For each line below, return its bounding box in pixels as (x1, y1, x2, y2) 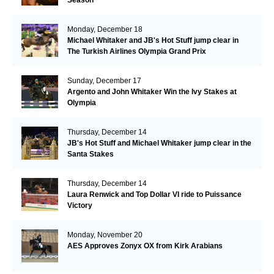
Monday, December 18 (67, 24, 143, 34)
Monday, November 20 (67, 230, 143, 239)
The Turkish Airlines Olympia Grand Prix (67, 46, 206, 56)
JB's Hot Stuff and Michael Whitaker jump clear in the (67, 138, 251, 147)
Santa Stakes (67, 149, 114, 158)
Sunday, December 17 (67, 76, 141, 85)
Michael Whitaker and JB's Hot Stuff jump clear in (67, 35, 239, 45)
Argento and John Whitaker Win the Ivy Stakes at (67, 87, 237, 96)
